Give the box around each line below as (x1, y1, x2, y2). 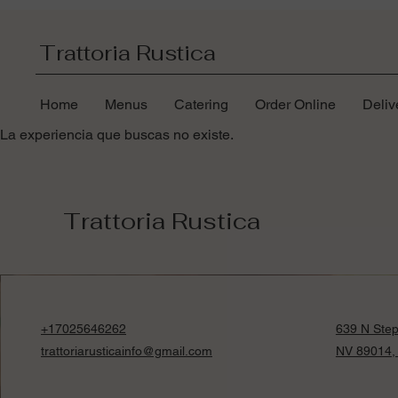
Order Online (255, 96, 336, 114)
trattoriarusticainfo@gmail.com (41, 344, 212, 359)
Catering (174, 96, 228, 114)
